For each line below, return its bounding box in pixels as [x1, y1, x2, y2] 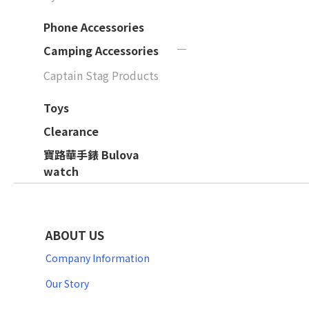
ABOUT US [46, 226, 104, 243]
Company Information [46, 251, 150, 265]
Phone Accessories [43, 19, 144, 35]
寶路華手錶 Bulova [43, 146, 139, 163]
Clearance [43, 123, 99, 139]
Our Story [46, 277, 89, 290]
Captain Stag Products [43, 67, 159, 83]
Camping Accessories [43, 42, 159, 59]
